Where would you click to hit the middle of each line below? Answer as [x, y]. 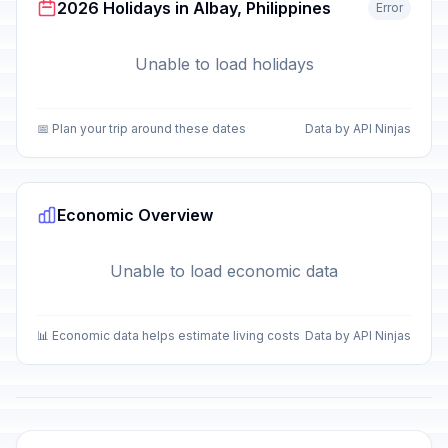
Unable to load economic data [224, 271]
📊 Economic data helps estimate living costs [168, 335]
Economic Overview [135, 215]
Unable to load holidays [224, 64]
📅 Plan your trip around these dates [141, 128]
